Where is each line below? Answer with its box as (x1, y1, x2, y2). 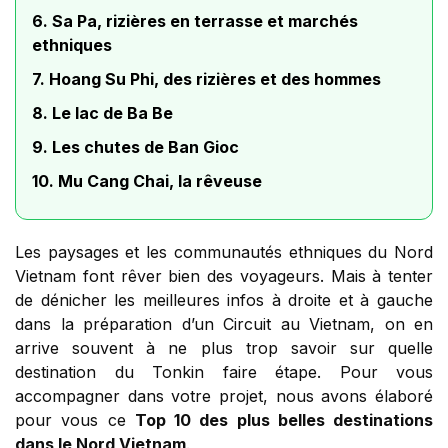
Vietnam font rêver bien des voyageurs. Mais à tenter (15, 266, 433, 287)
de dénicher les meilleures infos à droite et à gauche (15, 290, 433, 311)
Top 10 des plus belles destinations (134, 410, 433, 431)
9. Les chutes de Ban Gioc (32, 137, 239, 158)
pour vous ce (15, 410, 135, 431)
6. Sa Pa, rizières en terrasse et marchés (32, 11, 358, 32)
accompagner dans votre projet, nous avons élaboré (15, 386, 433, 407)
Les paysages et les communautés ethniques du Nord (15, 242, 433, 263)
